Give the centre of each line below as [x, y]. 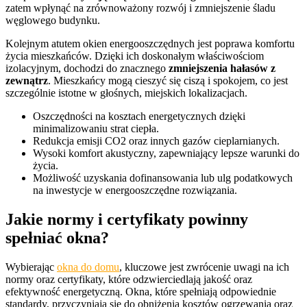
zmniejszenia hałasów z [222, 69]
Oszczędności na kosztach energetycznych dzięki [139, 116]
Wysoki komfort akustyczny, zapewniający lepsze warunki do [166, 153]
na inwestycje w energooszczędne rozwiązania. [135, 191]
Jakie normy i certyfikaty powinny [127, 220]
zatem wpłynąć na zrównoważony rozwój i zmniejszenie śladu [140, 8]
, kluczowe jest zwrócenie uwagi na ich [204, 267]
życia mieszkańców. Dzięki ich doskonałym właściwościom [135, 56]
